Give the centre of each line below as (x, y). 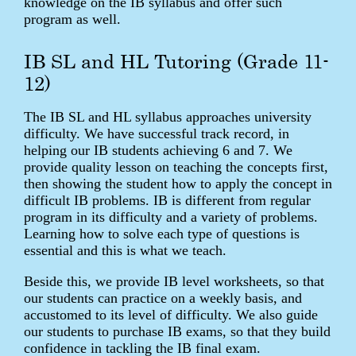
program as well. (72, 19)
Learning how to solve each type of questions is (162, 233)
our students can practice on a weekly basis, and (163, 298)
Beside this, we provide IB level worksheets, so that (174, 281)
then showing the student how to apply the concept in (178, 183)
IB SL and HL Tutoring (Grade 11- (176, 61)
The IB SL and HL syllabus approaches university (168, 116)
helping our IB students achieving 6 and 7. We (158, 150)
